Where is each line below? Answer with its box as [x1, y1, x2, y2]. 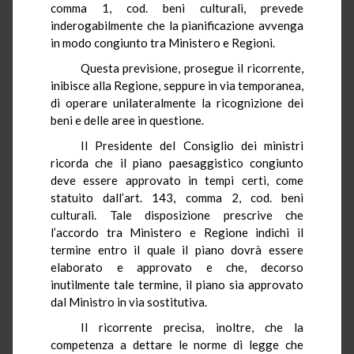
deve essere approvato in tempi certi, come [51, 172, 303, 187]
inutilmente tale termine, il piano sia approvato [51, 277, 303, 292]
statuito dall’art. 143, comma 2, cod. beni [51, 190, 303, 205]
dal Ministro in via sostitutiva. [51, 294, 207, 309]
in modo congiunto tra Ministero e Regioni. [51, 35, 275, 50]
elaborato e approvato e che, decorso [51, 259, 303, 274]
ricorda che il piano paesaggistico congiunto [51, 155, 303, 170]
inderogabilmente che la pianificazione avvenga [51, 17, 303, 32]
